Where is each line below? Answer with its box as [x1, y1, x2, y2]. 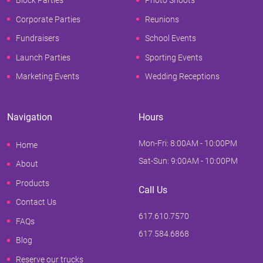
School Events [145, 33, 196, 43]
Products [16, 178, 49, 188]
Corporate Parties [16, 14, 80, 24]
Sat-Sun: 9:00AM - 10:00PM [139, 156, 238, 166]
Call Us [139, 184, 167, 196]
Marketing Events [16, 72, 79, 82]
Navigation [7, 112, 52, 123]
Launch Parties [16, 52, 70, 62]
